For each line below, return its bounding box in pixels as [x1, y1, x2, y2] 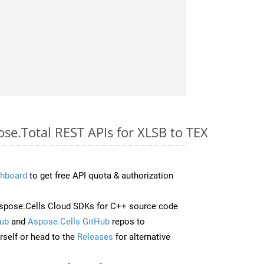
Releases [77, 231, 113, 242]
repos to [110, 216, 145, 227]
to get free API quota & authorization [27, 170, 173, 181]
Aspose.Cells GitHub [28, 216, 110, 227]
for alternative [113, 231, 170, 242]
